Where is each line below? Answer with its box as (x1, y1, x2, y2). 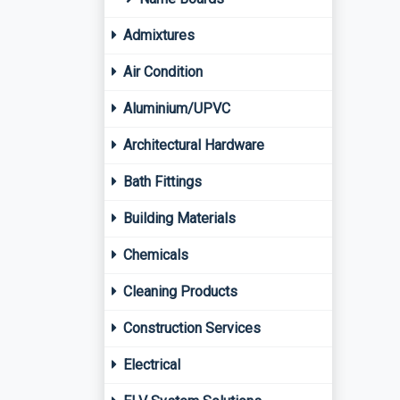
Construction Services (120, 320, 261, 337)
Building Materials (120, 210, 236, 227)
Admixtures (120, 27, 195, 44)
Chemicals (120, 246, 188, 263)
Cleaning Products (120, 283, 237, 300)
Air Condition (120, 63, 203, 80)
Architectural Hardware (120, 137, 264, 154)
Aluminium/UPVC (120, 100, 230, 117)
